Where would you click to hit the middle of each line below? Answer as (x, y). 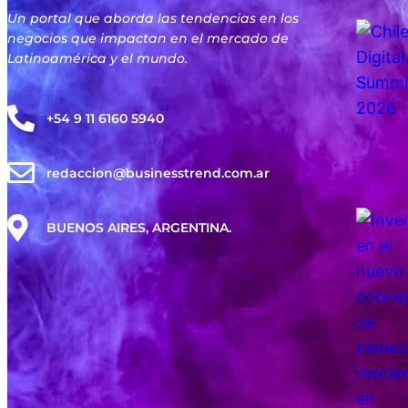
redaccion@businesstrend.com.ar (158, 173)
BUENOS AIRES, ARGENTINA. (138, 228)
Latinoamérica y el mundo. (97, 59)
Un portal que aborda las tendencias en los (153, 19)
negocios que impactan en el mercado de (148, 39)
